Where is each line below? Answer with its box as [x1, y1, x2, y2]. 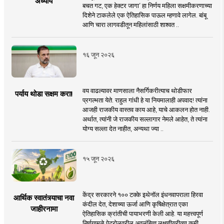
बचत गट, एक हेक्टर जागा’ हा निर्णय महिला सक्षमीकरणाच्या [82, 1, 212, 10]
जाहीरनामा [30, 204, 57, 214]
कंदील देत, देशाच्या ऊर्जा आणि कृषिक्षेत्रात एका [82, 200, 188, 208]
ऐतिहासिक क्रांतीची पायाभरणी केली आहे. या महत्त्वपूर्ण [82, 209, 203, 218]
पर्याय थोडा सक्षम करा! [15, 89, 73, 99]
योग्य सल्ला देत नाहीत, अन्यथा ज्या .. [82, 124, 163, 133]
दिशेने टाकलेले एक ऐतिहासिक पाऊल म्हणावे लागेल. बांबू [82, 11, 206, 19]
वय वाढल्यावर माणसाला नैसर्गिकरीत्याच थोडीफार [82, 86, 192, 95]
